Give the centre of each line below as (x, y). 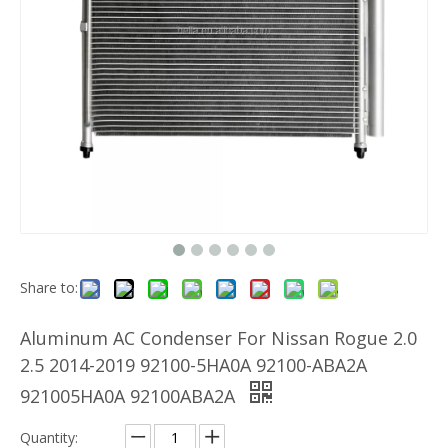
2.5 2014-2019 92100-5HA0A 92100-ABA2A (193, 365)
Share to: (49, 287)
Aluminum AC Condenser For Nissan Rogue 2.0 (218, 338)
